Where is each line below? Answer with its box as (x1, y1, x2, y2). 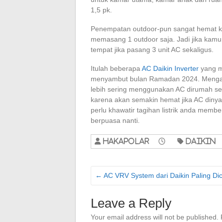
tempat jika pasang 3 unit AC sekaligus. (91, 46, 214, 54)
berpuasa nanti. (91, 116, 140, 124)
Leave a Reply (91, 196, 171, 211)
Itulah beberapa (91, 64, 142, 72)
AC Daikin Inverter (142, 64, 199, 72)
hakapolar (103, 137, 149, 145)
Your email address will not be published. (91, 213, 219, 221)
